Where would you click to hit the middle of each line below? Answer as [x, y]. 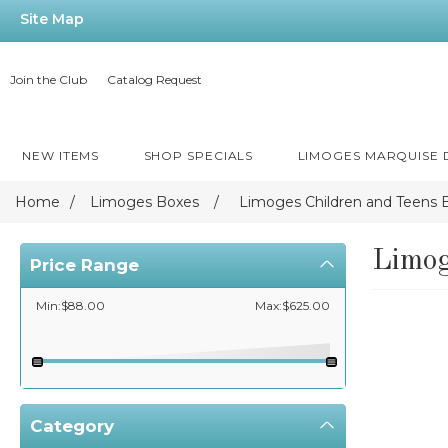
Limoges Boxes [144, 202]
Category [72, 426]
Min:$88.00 [70, 305]
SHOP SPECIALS [198, 155]
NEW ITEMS [61, 155]
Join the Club [48, 79]
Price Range [84, 265]
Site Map [52, 19]
